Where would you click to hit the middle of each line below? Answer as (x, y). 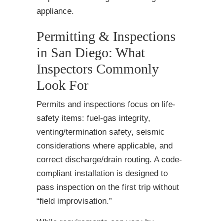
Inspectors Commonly (98, 69)
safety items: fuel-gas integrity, (93, 118)
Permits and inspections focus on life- (106, 105)
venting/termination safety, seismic (101, 132)
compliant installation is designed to (102, 174)
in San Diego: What (91, 53)
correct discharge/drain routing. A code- (109, 160)
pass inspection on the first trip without (108, 187)
